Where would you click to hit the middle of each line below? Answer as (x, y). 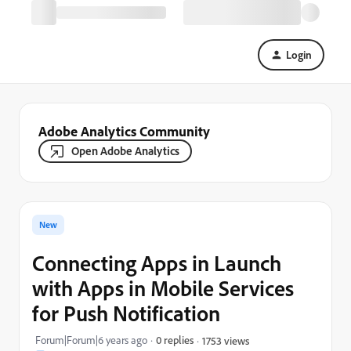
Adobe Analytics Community (124, 131)
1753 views (226, 340)
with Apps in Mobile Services (163, 288)
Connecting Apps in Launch (157, 263)
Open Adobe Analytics (125, 151)
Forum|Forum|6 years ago (91, 340)
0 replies (175, 340)
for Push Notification (126, 313)
